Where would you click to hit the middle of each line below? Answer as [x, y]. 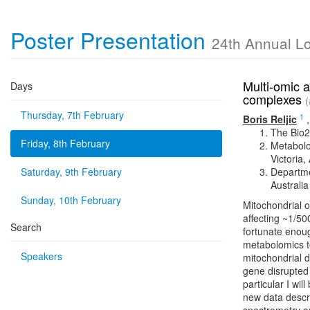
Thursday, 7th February [72, 115]
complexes [274, 99]
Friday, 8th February [65, 143]
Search [26, 227]
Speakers [42, 256]
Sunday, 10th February [71, 200]
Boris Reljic [270, 119]
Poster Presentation [111, 39]
